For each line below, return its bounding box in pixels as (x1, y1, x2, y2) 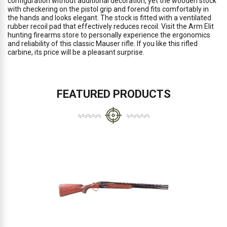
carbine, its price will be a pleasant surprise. (8, 48, 144, 56)
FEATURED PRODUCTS (56, 88, 171, 100)
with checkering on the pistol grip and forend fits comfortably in (8, 5, 209, 13)
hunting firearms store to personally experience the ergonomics (8, 31, 210, 39)
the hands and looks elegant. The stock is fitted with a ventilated (8, 14, 211, 22)
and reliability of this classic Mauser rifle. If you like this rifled (8, 40, 198, 48)
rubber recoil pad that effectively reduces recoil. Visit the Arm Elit (8, 22, 214, 30)
